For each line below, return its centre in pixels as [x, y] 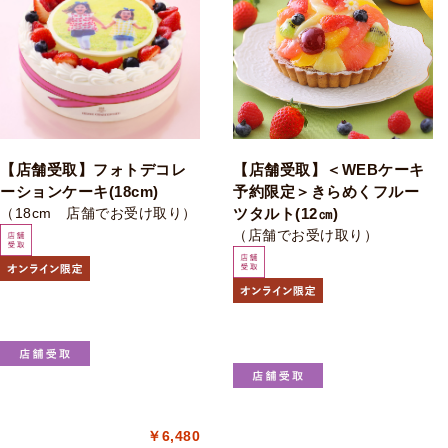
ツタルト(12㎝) [286, 213]
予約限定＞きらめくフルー [326, 191]
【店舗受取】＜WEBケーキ [329, 169]
